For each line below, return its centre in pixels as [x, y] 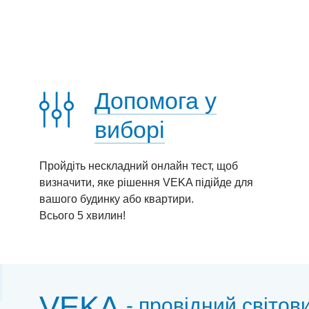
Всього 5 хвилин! [82, 216]
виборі [130, 130]
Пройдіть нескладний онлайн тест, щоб [139, 166]
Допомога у [156, 101]
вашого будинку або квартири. [117, 199]
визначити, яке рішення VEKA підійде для [146, 182]
